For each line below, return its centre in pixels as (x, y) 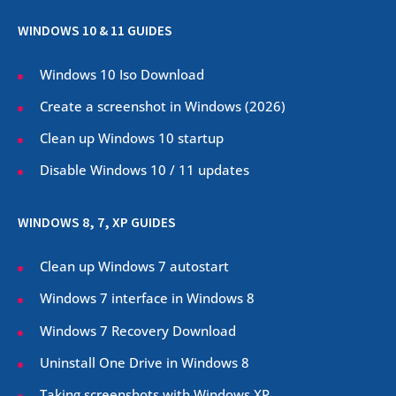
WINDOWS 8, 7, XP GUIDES (97, 223)
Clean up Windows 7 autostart (134, 267)
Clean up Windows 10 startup (132, 138)
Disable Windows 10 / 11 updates (145, 170)
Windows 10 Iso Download (122, 74)
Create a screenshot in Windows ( (145, 106)
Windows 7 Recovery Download (138, 330)
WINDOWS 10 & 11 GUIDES (95, 30)
